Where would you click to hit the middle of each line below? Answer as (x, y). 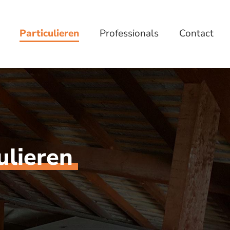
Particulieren (49, 33)
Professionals (129, 33)
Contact (196, 33)
